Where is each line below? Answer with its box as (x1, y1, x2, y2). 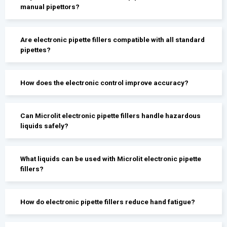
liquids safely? (20, 121, 69, 130)
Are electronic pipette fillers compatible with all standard (20, 35, 205, 44)
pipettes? (20, 45, 51, 54)
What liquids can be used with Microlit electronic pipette (20, 154, 202, 163)
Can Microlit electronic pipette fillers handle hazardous (20, 111, 201, 120)
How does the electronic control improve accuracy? (20, 78, 189, 87)
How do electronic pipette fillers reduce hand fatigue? (20, 197, 196, 206)
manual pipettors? (20, 2, 80, 11)
